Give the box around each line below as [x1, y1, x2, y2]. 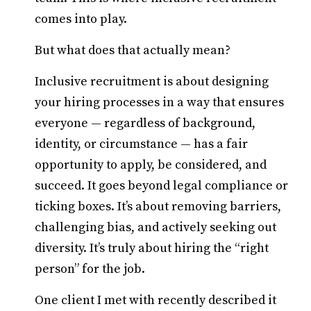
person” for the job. [35, 261, 145, 277]
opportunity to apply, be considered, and [35, 157, 267, 173]
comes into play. [35, 11, 127, 27]
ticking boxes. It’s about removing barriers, [35, 199, 281, 215]
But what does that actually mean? [35, 42, 230, 58]
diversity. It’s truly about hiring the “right [35, 240, 269, 256]
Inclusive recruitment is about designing [35, 74, 269, 90]
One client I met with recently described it [35, 292, 276, 308]
